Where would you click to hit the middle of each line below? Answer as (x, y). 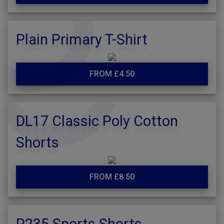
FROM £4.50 (112, 74)
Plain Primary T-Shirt (82, 39)
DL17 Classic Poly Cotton (97, 121)
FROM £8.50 (112, 177)
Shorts (37, 142)
